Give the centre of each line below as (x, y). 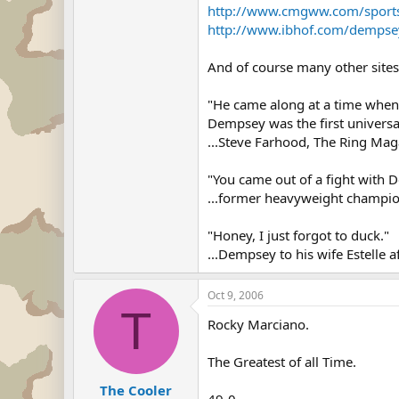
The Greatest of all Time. (282, 362)
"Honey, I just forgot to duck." (298, 235)
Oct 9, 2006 (236, 295)
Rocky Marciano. (258, 324)
